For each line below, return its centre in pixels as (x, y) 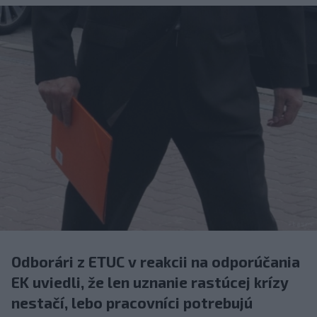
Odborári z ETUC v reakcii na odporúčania (156, 261)
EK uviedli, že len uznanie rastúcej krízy (150, 282)
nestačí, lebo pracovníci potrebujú (132, 302)
